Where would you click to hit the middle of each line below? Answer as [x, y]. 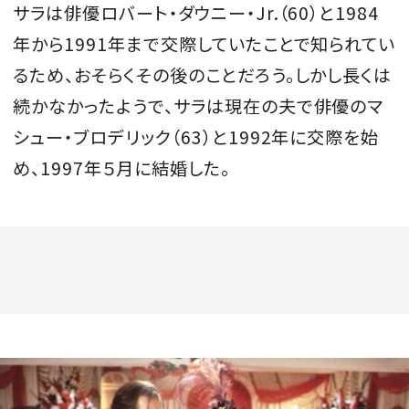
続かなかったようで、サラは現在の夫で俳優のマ [199, 105]
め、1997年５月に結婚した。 [121, 168]
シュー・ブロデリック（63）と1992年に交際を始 [196, 136]
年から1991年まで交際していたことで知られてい [204, 43]
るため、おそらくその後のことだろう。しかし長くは [203, 74]
